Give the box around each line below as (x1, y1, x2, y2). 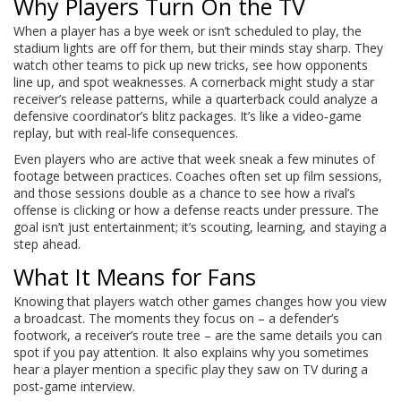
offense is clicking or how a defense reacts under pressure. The (13, 201, 379, 218)
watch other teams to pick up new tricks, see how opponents (13, 56, 368, 73)
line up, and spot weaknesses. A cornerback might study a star (13, 73, 374, 90)
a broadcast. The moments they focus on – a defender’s (13, 310, 339, 327)
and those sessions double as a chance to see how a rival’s (13, 184, 355, 201)
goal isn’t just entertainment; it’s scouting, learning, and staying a (13, 218, 387, 235)
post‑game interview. (13, 378, 135, 395)
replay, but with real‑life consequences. (13, 124, 238, 141)
